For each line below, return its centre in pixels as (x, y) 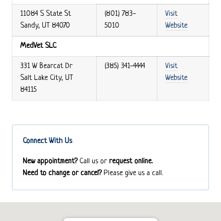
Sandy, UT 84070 (45, 26)
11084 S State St (46, 14)
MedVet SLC (38, 46)
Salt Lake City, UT (47, 78)
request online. (131, 161)
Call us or (93, 161)
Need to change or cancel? (62, 173)
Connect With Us (47, 141)
